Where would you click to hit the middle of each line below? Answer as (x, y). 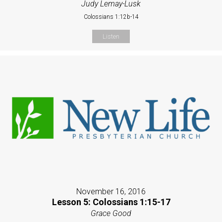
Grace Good (111, 214)
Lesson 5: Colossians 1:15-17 (111, 202)
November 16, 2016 (111, 192)
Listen (111, 36)
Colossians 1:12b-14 (111, 17)
